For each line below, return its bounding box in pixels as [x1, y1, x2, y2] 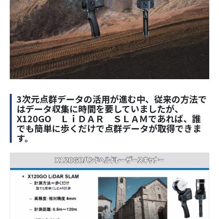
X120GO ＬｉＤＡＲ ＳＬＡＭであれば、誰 [17, 112, 201, 125]
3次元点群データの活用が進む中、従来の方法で [17, 92, 207, 106]
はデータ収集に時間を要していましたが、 [17, 102, 183, 115]
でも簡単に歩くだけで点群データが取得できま [17, 122, 201, 135]
